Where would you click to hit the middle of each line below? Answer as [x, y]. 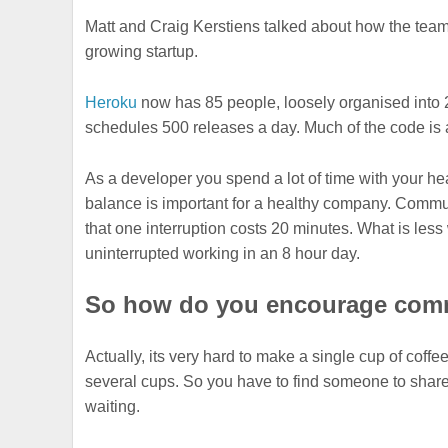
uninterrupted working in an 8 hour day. [223, 253]
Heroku [111, 102]
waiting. [113, 407]
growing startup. [142, 52]
